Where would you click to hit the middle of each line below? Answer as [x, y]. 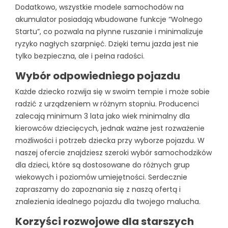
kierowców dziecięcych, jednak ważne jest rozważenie [110, 128]
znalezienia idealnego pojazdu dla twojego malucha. [108, 201]
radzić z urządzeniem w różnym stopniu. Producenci [107, 104]
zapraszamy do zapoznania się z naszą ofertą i [98, 189]
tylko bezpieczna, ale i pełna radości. [80, 56]
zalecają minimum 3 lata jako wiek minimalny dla [103, 116]
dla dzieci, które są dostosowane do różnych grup [103, 165]
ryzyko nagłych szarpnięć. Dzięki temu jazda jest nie [107, 44]
